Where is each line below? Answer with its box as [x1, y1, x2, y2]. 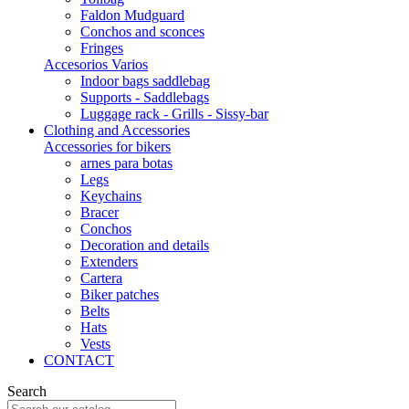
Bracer [80, 204, 119, 220]
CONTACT [44, 352, 114, 368]
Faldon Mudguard [80, 7, 184, 23]
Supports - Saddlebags [80, 89, 209, 105]
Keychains [80, 188, 142, 204]
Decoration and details [80, 237, 209, 253]
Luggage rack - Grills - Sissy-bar [80, 106, 268, 121]
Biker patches [80, 287, 159, 302]
